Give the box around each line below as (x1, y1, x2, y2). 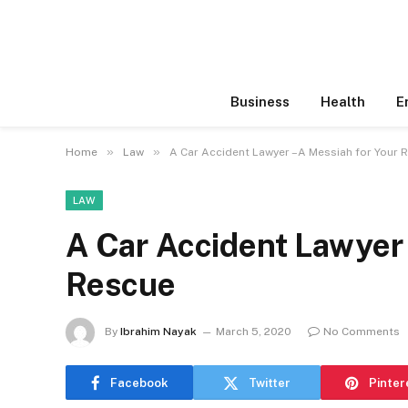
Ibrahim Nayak (120, 325, 197, 339)
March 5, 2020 (216, 325, 291, 339)
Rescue (66, 266, 176, 303)
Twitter (249, 375, 291, 390)
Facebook (109, 375, 168, 390)
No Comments (323, 325, 400, 339)
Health (321, 94, 365, 109)
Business (230, 94, 290, 109)
